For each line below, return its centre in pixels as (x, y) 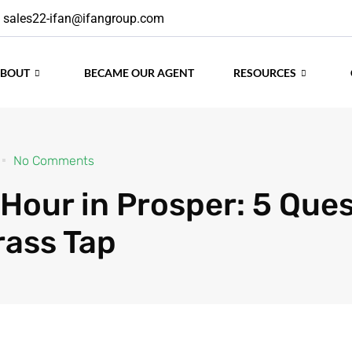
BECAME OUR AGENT (139, 72)
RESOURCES (265, 72)
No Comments (53, 160)
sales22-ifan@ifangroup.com (84, 18)
